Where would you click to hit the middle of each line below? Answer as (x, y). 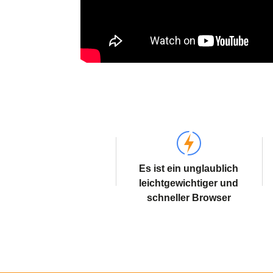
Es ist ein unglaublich (189, 168)
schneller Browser (189, 198)
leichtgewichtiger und (189, 183)
